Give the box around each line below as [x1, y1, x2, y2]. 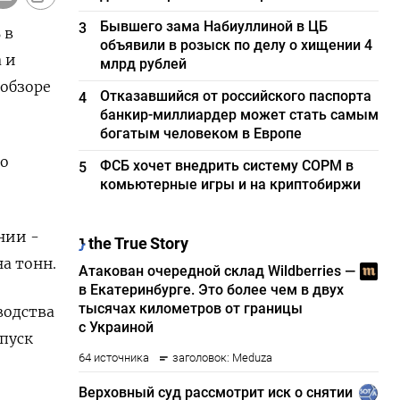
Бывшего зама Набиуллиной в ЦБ [100, 18, 329, 35]
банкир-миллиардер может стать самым [100, 106, 379, 123]
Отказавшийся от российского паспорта [100, 87, 372, 104]
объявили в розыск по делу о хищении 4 [100, 37, 373, 54]
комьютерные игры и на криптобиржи [100, 176, 362, 193]
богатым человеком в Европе [100, 125, 303, 142]
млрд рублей [100, 55, 187, 72]
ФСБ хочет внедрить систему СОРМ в [100, 157, 354, 174]
